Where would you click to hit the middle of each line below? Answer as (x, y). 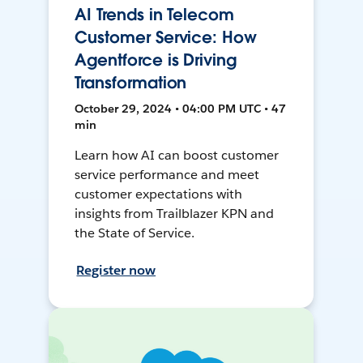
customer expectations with (158, 194)
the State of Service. (135, 233)
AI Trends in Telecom (154, 15)
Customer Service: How (166, 38)
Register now (116, 271)
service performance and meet (167, 175)
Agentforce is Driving (156, 60)
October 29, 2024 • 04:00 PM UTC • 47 (181, 109)
